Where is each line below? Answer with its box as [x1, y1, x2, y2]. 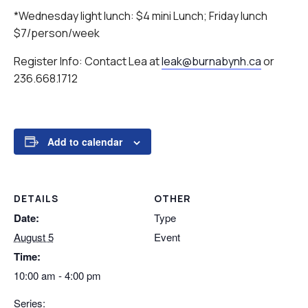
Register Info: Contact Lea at [14, 53, 162, 69]
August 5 [14, 229, 54, 244]
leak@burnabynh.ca [162, 53, 261, 69]
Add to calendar [47, 134, 122, 148]
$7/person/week [14, 25, 100, 41]
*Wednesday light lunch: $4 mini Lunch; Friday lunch [14, 8, 267, 23]
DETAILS [14, 191, 58, 205]
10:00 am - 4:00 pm [14, 268, 101, 283]
